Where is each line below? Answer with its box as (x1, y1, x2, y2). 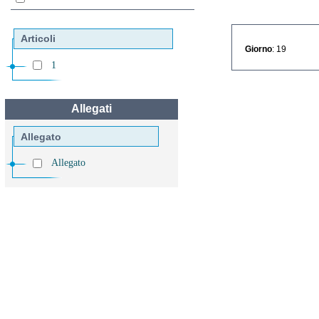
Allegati (70, 103, 112, 115)
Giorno (244, 43, 272, 54)
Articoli (20, 33, 56, 45)
